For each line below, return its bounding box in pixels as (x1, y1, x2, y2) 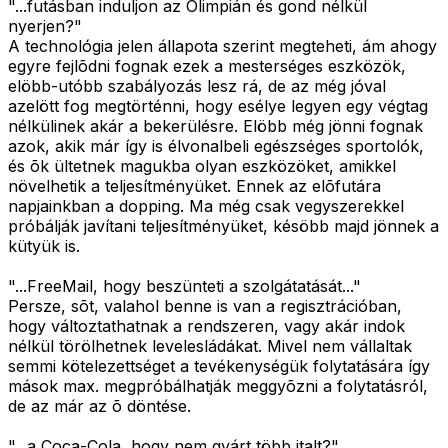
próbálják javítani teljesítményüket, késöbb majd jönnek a (8, 216, 439, 237)
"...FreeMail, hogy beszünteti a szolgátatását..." (8, 276, 361, 297)
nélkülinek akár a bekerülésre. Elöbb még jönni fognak (8, 116, 423, 137)
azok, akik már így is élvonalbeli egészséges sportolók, (8, 136, 424, 157)
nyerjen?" (8, 16, 82, 37)
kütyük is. (8, 236, 80, 257)
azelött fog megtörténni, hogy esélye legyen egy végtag (8, 96, 428, 117)
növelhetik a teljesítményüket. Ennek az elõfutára (8, 176, 381, 197)
